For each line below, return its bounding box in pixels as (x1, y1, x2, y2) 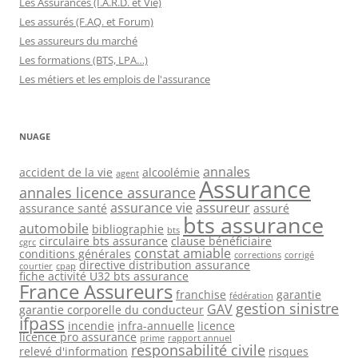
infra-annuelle (117, 317, 194, 333)
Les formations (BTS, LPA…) (19, 52, 148, 67)
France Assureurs (19, 277, 173, 304)
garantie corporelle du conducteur (19, 301, 204, 317)
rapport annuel (168, 332, 232, 344)
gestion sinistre (236, 298, 339, 318)
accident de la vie (19, 164, 113, 180)
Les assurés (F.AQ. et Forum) (19, 14, 153, 29)
